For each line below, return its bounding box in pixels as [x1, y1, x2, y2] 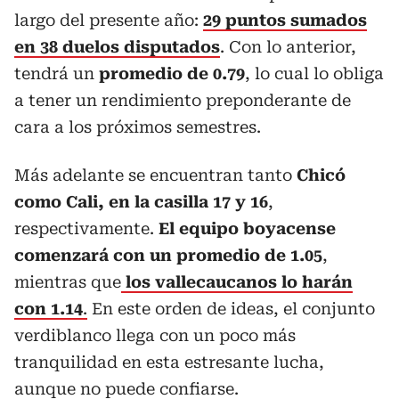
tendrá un [14, 64, 99, 83]
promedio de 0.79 [99, 64, 245, 83]
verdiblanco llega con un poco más [14, 326, 296, 345]
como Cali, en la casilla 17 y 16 [14, 192, 268, 211]
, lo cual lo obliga [245, 64, 384, 83]
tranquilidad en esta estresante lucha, [14, 353, 324, 371]
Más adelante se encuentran [14, 166, 243, 184]
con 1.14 [14, 299, 83, 318]
